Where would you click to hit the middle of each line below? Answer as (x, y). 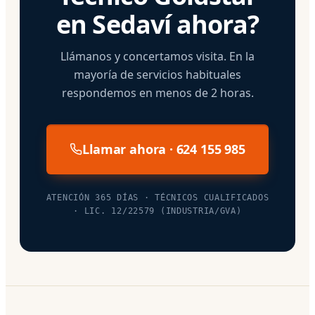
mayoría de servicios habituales (157, 74)
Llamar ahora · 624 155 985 (164, 149)
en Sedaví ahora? (157, 24)
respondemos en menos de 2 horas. (157, 92)
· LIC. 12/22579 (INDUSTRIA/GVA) (157, 211)
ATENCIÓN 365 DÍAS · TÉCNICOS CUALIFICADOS (157, 197)
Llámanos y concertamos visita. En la (157, 56)
